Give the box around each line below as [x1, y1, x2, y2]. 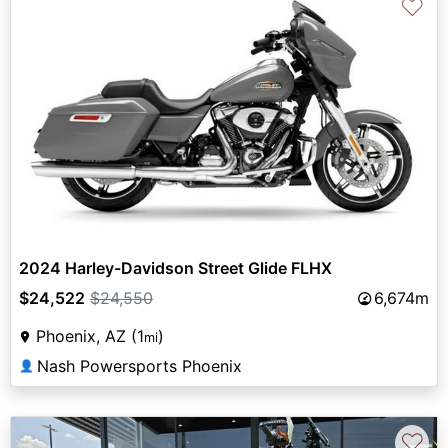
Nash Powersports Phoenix [37, 356, 242, 377]
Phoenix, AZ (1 [36, 326, 144, 347]
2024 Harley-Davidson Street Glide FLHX [19, 258, 332, 279]
